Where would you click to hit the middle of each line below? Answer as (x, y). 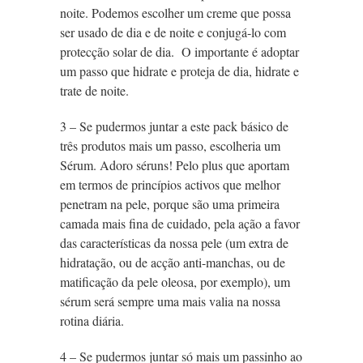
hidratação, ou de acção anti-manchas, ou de (173, 263)
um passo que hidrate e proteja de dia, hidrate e (179, 71)
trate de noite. (94, 91)
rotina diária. (92, 321)
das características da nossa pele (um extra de (174, 243)
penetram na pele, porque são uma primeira (170, 204)
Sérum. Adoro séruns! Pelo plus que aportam (175, 165)
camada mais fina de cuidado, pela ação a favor (180, 224)
